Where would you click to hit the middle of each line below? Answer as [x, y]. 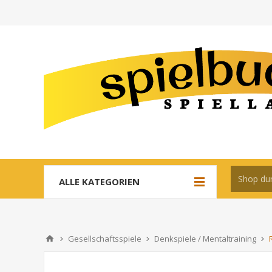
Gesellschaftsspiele [105, 239]
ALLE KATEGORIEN [99, 182]
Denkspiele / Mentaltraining [205, 239]
